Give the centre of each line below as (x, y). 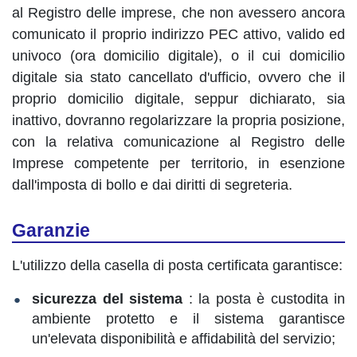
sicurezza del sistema (107, 299)
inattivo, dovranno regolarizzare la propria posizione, (178, 120)
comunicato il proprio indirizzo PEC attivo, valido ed (178, 34)
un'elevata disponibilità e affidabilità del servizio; (184, 339)
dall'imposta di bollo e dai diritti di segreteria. (154, 185)
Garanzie (51, 230)
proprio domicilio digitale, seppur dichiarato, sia (178, 99)
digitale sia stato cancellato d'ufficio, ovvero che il (178, 77)
